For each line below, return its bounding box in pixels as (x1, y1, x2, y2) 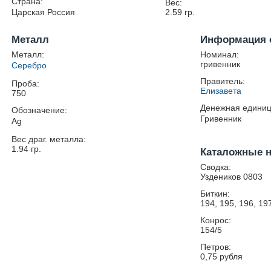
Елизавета (200, 86, 242, 96)
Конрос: (200, 215, 232, 225)
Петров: (200, 242, 232, 252)
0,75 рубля (200, 252, 243, 261)
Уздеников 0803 (200, 172, 263, 181)
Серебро (11, 60, 47, 70)
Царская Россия (11, 7, 76, 17)
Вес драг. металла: (11, 134, 87, 144)
